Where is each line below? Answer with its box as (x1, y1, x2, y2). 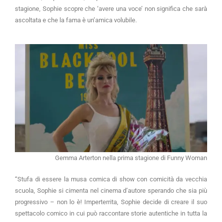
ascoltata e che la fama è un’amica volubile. (15, 16, 137, 24)
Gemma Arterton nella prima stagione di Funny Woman (55, 154, 207, 162)
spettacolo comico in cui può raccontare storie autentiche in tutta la (15, 210, 207, 218)
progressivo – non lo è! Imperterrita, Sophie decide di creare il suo (15, 198, 207, 206)
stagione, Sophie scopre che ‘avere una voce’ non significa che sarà (15, 5, 207, 13)
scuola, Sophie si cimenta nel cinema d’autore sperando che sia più (15, 187, 207, 195)
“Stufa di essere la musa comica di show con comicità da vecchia (15, 175, 207, 183)
